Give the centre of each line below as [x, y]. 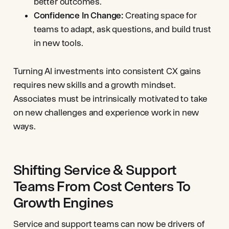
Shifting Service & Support [95, 170]
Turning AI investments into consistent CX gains [107, 71]
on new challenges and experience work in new [106, 112]
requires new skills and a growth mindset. [94, 85]
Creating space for [161, 15]
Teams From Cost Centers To [102, 186]
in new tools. [58, 43]
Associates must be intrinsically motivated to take [110, 99]
